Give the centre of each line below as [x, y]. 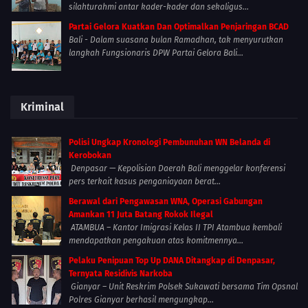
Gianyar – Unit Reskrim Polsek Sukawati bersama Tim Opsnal [183, 287]
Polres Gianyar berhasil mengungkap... [141, 300]
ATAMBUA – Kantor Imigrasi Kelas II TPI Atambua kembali [175, 228]
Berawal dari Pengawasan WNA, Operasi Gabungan [166, 202]
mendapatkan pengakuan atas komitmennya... [156, 241]
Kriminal [42, 107]
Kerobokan [90, 156]
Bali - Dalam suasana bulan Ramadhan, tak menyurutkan [176, 40]
